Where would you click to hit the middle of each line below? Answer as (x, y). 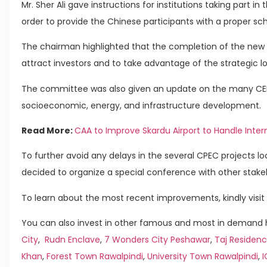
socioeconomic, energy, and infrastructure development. (141, 105)
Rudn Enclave (72, 240)
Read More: (48, 131)
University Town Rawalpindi (203, 257)
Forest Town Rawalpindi (95, 257)
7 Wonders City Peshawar (157, 240)
